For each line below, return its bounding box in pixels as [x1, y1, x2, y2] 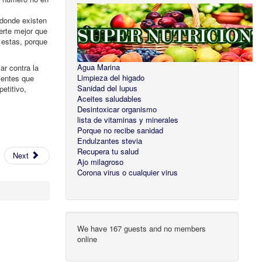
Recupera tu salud [77, 146, 139, 157]
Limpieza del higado [77, 72, 145, 84]
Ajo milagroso [77, 156, 124, 168]
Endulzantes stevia [77, 135, 143, 147]
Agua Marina [77, 61, 120, 73]
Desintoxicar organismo [77, 104, 157, 115]
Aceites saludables [77, 93, 142, 105]
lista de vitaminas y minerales [77, 114, 179, 126]
